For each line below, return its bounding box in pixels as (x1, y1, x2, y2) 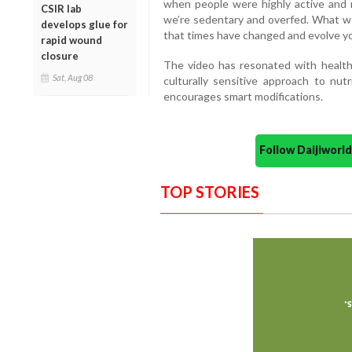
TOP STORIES (159, 182, 259, 202)
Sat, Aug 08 (53, 72, 93, 83)
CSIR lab (41, 2, 82, 16)
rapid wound (41, 34, 102, 47)
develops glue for (41, 18, 128, 31)
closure (41, 49, 79, 63)
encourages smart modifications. (163, 90, 323, 104)
